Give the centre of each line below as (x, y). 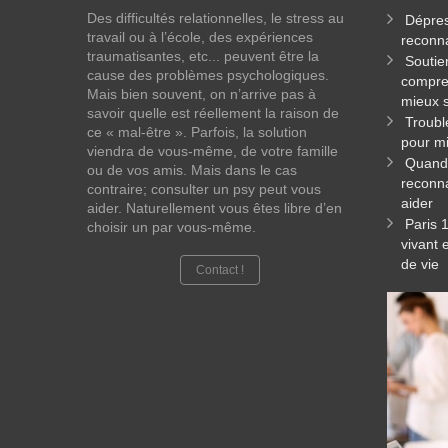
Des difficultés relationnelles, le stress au (215, 18)
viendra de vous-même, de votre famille (212, 151)
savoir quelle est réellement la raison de (213, 113)
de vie (420, 264)
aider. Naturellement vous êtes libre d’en (214, 208)
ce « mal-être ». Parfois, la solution (197, 132)
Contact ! (219, 270)
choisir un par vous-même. (171, 227)
